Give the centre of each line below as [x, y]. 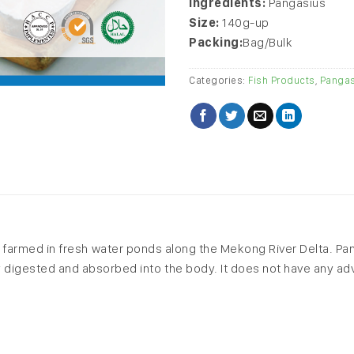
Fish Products [282, 81]
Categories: [218, 81]
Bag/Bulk [267, 42]
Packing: [216, 42]
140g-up [246, 22]
